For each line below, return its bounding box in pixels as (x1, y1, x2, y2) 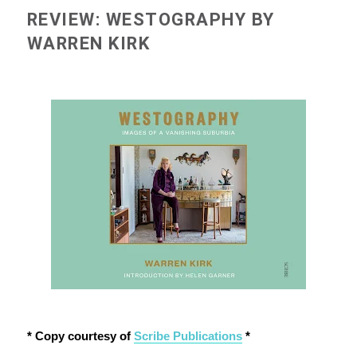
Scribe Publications (133, 329, 242, 343)
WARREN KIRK (26, 33, 151, 54)
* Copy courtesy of (26, 329, 134, 343)
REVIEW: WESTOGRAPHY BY (26, 10, 275, 30)
